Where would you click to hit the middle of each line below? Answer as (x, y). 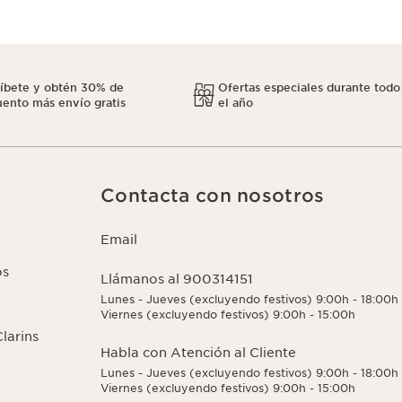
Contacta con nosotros (213, 196)
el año (236, 103)
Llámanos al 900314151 (177, 279)
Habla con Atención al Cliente (198, 353)
